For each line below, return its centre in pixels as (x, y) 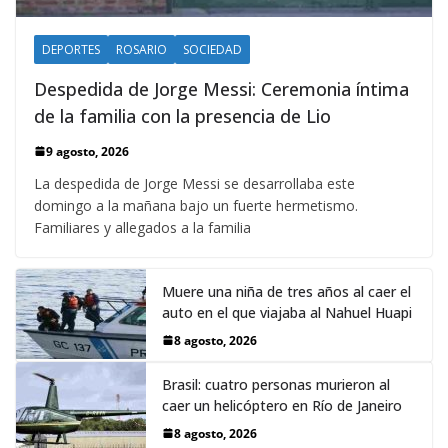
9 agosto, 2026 (87, 151)
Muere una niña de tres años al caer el (286, 291)
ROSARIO (141, 49)
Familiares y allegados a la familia (142, 227)
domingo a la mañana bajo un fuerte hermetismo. (196, 205)
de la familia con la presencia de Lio (182, 115)
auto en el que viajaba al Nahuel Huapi (287, 312)
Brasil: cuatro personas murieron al (276, 384)
